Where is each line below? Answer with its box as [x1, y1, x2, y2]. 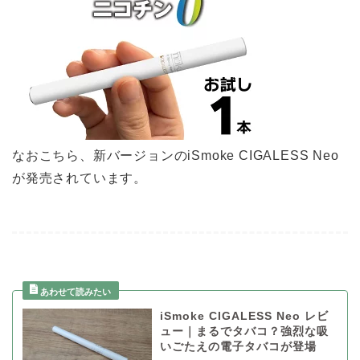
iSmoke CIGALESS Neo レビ [159, 310, 329, 323]
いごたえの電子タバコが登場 [159, 341, 317, 354]
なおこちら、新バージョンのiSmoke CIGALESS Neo [12, 149, 339, 163]
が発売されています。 [12, 171, 147, 186]
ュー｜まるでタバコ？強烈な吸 [159, 325, 329, 338]
